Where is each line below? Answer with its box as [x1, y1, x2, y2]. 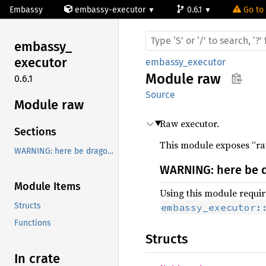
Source [145, 89, 175, 100]
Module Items [14, 180, 81, 194]
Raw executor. [160, 117, 219, 130]
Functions [14, 218, 51, 229]
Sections [14, 125, 56, 139]
